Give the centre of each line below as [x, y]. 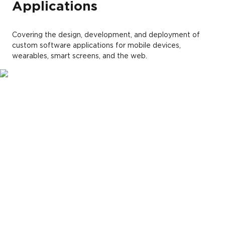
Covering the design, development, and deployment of [106, 35]
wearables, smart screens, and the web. [80, 56]
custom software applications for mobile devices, [96, 45]
